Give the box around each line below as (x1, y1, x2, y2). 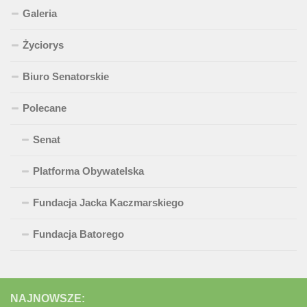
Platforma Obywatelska (33, 165, 144, 177)
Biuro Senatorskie (23, 71, 109, 83)
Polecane (23, 102, 66, 114)
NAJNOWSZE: (10, 293, 85, 305)
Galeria (23, 8, 57, 20)
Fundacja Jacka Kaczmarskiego (33, 197, 184, 209)
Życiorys (23, 39, 64, 51)
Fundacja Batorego (33, 228, 124, 241)
